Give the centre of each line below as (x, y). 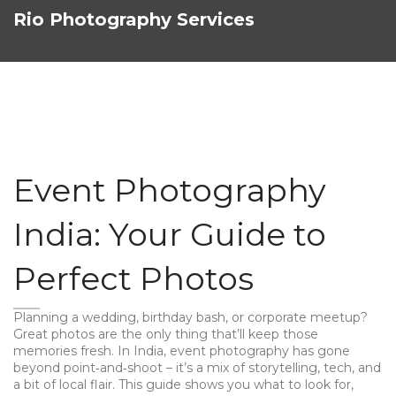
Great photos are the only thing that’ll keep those (166, 334)
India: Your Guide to (170, 234)
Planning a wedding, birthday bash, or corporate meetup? (190, 317)
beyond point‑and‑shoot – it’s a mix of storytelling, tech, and (197, 368)
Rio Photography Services (134, 19)
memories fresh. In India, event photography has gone (182, 351)
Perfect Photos (133, 278)
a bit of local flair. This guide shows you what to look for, (183, 385)
